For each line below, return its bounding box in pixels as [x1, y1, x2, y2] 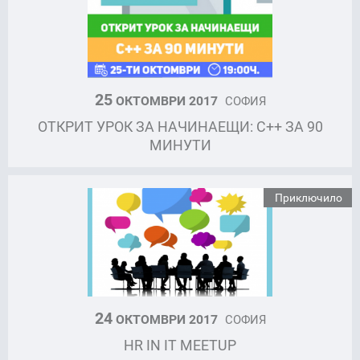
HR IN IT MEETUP [124, 335, 236, 355]
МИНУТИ [149, 134, 211, 154]
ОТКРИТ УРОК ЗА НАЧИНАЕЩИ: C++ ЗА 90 [37, 116, 323, 136]
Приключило [275, 189, 342, 205]
